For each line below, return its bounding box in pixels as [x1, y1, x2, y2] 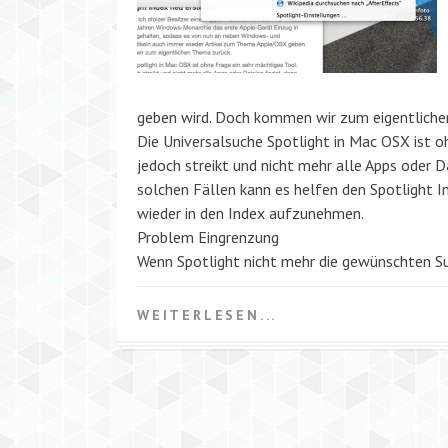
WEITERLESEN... [137, 306, 278, 324]
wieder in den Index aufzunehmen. [137, 203, 364, 223]
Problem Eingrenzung [137, 227, 279, 247]
